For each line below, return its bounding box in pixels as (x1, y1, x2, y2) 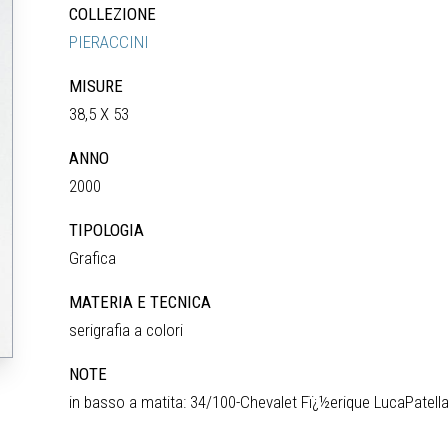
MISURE (69, 76, 124, 96)
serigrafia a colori (69, 320, 184, 340)
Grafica (69, 248, 117, 268)
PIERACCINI (69, 32, 150, 52)
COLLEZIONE (69, 4, 157, 24)
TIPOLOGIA (69, 220, 145, 240)
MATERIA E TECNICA (69, 292, 212, 312)
